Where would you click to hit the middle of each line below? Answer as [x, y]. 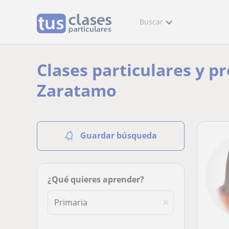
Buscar [151, 22]
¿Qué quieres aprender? [96, 179]
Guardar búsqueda [119, 135]
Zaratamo [77, 90]
